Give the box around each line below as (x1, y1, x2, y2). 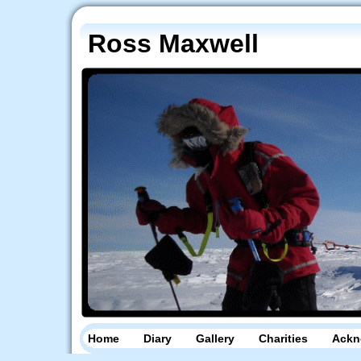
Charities (259, 332, 308, 345)
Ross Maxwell (88, 29, 259, 58)
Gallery (196, 332, 234, 345)
